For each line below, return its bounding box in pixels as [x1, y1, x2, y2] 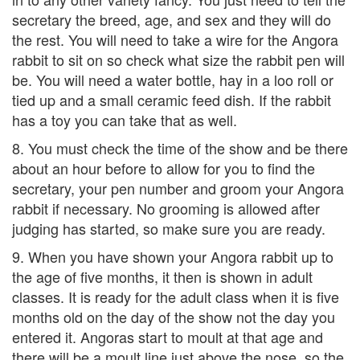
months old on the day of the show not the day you [12, 306, 335, 328]
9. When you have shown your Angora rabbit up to [12, 246, 333, 268]
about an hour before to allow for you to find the [12, 157, 315, 179]
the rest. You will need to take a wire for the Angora [12, 29, 338, 51]
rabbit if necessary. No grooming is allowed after [12, 198, 320, 219]
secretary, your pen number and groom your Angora [12, 178, 344, 199]
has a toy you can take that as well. [12, 109, 237, 131]
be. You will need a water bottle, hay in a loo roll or [12, 69, 333, 91]
